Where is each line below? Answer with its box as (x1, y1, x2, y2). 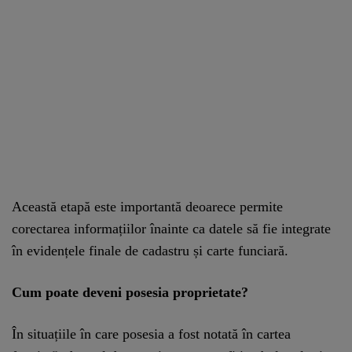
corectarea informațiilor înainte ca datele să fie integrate (12, 220, 331, 236)
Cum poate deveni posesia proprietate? (12, 284, 248, 300)
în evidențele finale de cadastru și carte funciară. (12, 242, 288, 258)
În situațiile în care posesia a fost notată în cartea (12, 325, 291, 342)
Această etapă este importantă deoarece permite (12, 198, 283, 214)
